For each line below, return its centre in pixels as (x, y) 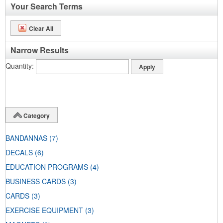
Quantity (19, 65)
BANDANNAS (26, 138)
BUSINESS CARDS (36, 181)
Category (37, 115)
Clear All (41, 28)
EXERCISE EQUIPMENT (44, 210)
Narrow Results (40, 50)
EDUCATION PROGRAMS (47, 167)
